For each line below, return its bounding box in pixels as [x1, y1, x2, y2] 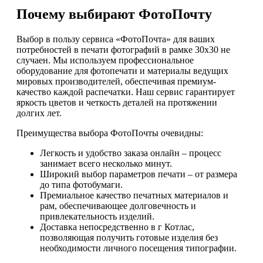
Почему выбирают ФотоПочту [16, 6, 212, 22]
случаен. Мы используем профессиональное [16, 55, 194, 66]
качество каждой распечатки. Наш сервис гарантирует [16, 87, 235, 97]
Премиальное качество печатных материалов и [40, 190, 228, 201]
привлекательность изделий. [40, 211, 154, 222]
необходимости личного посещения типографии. [40, 243, 237, 254]
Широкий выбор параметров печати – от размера [40, 169, 237, 180]
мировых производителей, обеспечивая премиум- [16, 76, 216, 87]
